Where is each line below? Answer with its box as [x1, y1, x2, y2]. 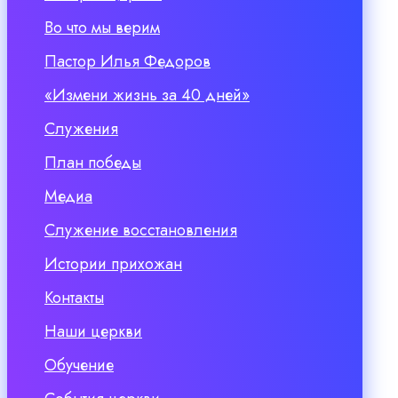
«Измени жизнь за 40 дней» [44, 84, 250, 107]
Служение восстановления [44, 219, 237, 243]
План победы [44, 151, 141, 175]
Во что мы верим [44, 16, 160, 40]
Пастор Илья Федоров [44, 50, 211, 74]
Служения [44, 117, 118, 141]
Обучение [44, 354, 114, 378]
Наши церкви [44, 320, 142, 344]
